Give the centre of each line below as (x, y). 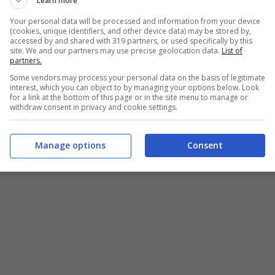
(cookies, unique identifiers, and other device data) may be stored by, (130, 31)
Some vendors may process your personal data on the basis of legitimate (137, 77)
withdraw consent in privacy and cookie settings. (94, 107)
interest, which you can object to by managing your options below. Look (134, 87)
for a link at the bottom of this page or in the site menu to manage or (129, 97)
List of (232, 50)
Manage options (70, 145)
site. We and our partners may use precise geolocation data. (116, 50)
